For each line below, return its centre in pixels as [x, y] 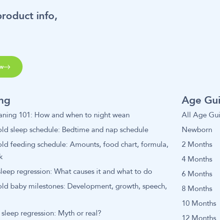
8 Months [197, 189]
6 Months [197, 174]
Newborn [197, 130]
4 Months [197, 159]
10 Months [199, 204]
